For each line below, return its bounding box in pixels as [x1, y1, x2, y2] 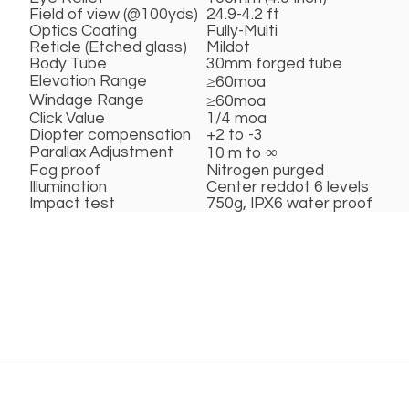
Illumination [29, 179, 107, 196]
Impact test [29, 195, 115, 213]
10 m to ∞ [206, 145, 278, 163]
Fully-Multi [206, 23, 278, 40]
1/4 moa [206, 110, 267, 128]
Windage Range [29, 92, 144, 110]
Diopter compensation [29, 127, 191, 144]
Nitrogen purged [206, 163, 324, 180]
